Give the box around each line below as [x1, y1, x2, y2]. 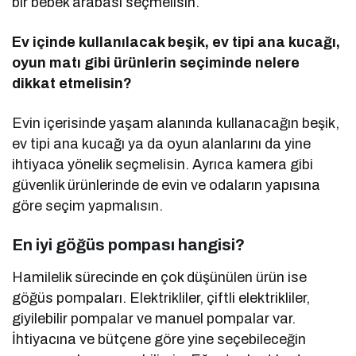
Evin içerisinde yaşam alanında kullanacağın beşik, [12, 115, 340, 132]
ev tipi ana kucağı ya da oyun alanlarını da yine [12, 136, 311, 153]
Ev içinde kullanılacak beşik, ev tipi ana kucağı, [12, 34, 341, 51]
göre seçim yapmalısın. [12, 198, 164, 215]
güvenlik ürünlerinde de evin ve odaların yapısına [12, 177, 321, 194]
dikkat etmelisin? [12, 75, 133, 92]
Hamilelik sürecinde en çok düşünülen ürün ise [12, 269, 308, 286]
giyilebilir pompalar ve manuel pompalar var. [12, 311, 296, 327]
